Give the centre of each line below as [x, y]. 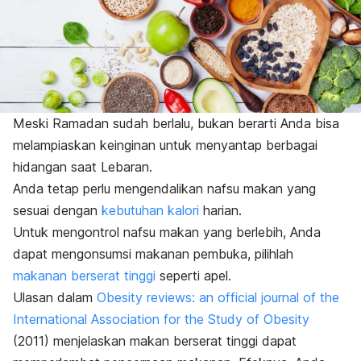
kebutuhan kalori [150, 211]
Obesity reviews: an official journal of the [218, 298]
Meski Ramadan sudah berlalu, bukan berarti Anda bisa [176, 124]
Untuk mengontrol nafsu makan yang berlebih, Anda [167, 232]
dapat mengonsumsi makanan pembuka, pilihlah [153, 254]
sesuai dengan [57, 211]
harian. [220, 211]
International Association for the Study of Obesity [161, 320]
